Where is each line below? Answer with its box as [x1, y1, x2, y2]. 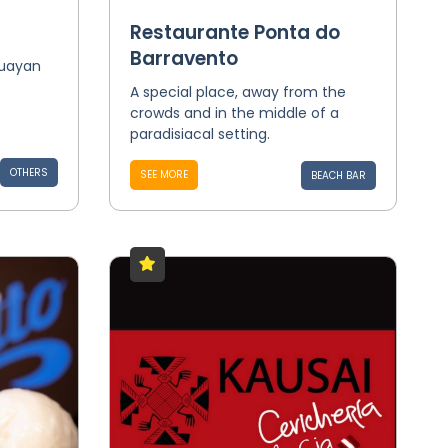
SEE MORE [139, 167, 188, 182]
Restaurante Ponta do [129, 19, 340, 46]
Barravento [129, 45, 238, 72]
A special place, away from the [129, 82, 346, 102]
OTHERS [9, 165, 48, 180]
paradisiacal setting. [129, 124, 270, 144]
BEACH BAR [310, 168, 366, 183]
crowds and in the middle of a [129, 103, 339, 123]
